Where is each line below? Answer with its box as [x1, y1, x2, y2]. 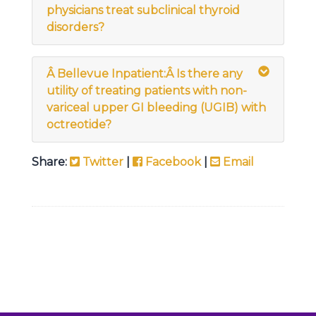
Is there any [176, 67, 243, 80]
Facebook [142, 155, 201, 169]
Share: [32, 155, 70, 169]
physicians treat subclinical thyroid [47, 4, 240, 17]
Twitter [80, 155, 123, 169]
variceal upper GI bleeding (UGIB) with [47, 101, 266, 114]
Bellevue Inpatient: [57, 67, 166, 80]
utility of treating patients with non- [47, 84, 247, 97]
